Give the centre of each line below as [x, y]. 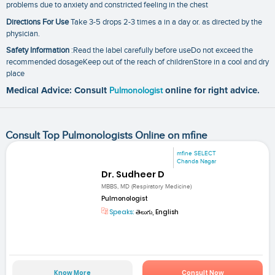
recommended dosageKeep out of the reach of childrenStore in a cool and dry [137, 62]
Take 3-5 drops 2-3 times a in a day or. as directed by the [165, 22]
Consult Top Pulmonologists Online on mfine [106, 135]
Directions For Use [37, 22]
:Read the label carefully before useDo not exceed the [161, 51]
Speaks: [122, 212]
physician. [23, 33]
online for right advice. [212, 91]
